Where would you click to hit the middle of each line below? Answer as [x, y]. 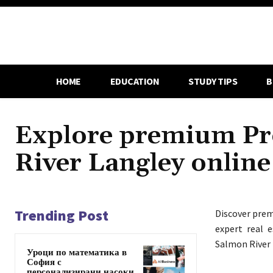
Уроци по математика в [77, 252]
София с [44, 262]
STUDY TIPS [213, 81]
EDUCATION [135, 81]
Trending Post [62, 215]
